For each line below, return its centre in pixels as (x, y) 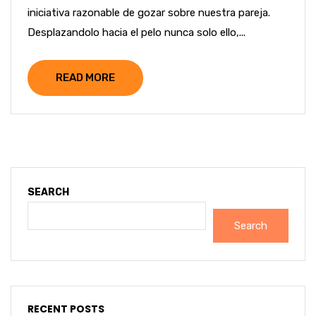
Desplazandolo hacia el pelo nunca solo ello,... (136, 32)
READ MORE (85, 78)
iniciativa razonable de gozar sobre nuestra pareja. (149, 13)
